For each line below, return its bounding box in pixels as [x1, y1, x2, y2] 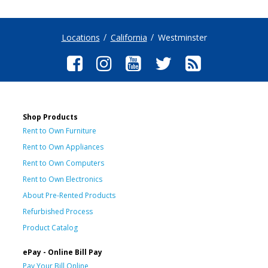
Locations [61, 32, 100, 43]
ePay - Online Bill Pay [23, 246, 102, 257]
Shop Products [23, 111, 78, 122]
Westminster [157, 32, 207, 43]
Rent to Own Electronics [23, 173, 102, 184]
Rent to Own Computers [23, 157, 104, 168]
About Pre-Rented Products [23, 190, 115, 200]
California [110, 32, 147, 43]
